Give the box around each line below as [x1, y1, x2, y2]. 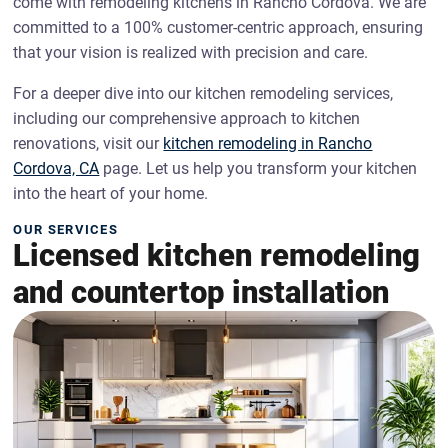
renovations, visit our [13, 134, 164, 153]
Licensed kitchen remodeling [13, 237, 421, 274]
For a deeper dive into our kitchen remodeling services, [13, 84, 394, 103]
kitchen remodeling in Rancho [163, 134, 373, 153]
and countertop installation [13, 274, 390, 311]
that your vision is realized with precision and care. [13, 43, 369, 62]
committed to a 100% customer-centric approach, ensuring [13, 18, 424, 37]
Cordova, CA [13, 159, 100, 178]
